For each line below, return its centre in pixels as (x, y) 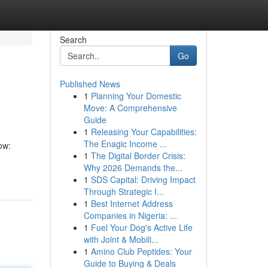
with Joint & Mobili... (121, 239)
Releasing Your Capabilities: (144, 132)
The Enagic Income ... (125, 144)
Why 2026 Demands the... (133, 167)
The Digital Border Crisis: (138, 156)
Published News (90, 84)
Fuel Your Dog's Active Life (141, 227)
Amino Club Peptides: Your (141, 251)
